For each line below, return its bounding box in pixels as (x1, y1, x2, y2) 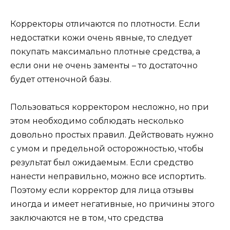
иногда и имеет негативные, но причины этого (10, 199, 215, 209)
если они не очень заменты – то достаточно (10, 60, 198, 70)
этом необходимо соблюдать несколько (10, 116, 184, 126)
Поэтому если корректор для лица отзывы (10, 185, 194, 195)
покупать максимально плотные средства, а (10, 46, 200, 56)
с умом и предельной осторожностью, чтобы (10, 143, 204, 154)
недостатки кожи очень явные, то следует (10, 32, 192, 43)
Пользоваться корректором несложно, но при (10, 102, 209, 112)
